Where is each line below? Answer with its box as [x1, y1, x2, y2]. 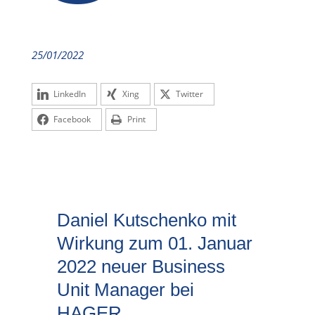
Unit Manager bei [56, 279, 194, 300]
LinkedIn [53, 88, 86, 100]
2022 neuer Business [56, 256, 225, 277]
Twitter [175, 88, 203, 100]
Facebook [53, 113, 91, 125]
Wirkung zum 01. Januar [56, 233, 252, 254]
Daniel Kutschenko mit [56, 210, 236, 231]
